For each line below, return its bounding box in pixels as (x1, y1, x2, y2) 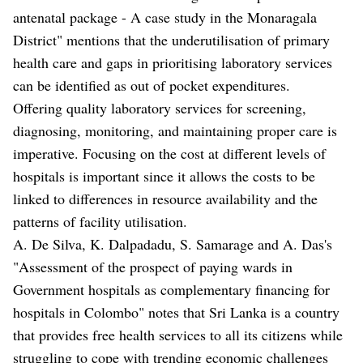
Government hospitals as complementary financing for (13, 279, 330, 299)
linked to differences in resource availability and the (13, 188, 318, 208)
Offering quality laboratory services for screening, (13, 97, 306, 117)
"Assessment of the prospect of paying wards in (13, 256, 293, 276)
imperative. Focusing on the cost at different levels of (13, 143, 326, 163)
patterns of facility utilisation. (13, 211, 187, 231)
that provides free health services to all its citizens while (13, 324, 343, 344)
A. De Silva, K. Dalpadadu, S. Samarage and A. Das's (13, 233, 332, 254)
